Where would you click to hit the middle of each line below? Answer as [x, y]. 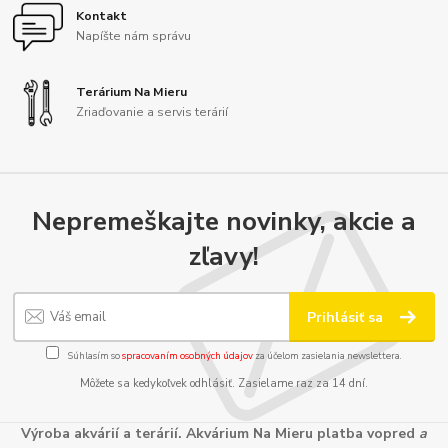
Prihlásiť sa [347, 317]
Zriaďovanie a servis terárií [152, 112]
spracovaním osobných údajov [187, 356]
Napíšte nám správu [134, 35]
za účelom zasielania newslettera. [327, 356]
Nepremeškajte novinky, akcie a [224, 221]
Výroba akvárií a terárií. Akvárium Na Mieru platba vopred [220, 433]
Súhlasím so [94, 356]
